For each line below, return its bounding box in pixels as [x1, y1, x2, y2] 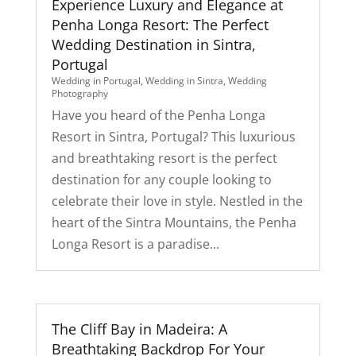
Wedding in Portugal [51, 74, 141, 88]
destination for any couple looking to [51, 171, 272, 189]
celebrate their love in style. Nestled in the [51, 192, 303, 211]
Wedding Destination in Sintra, [51, 35, 256, 55]
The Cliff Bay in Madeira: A [51, 319, 227, 339]
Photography [51, 87, 108, 101]
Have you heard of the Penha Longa [51, 106, 265, 125]
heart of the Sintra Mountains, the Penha [51, 214, 296, 232]
